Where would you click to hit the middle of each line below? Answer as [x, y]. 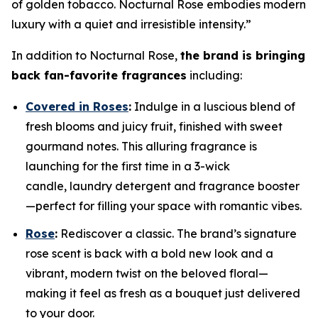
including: [216, 76]
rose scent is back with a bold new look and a [149, 253]
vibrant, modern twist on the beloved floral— [147, 273]
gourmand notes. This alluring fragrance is [141, 147]
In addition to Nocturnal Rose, [96, 56]
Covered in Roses [77, 107]
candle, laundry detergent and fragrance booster [163, 186]
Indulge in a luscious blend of [213, 107]
